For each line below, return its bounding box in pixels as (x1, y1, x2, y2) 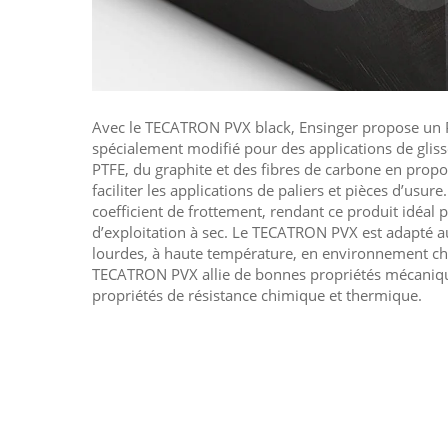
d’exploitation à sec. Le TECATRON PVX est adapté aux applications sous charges (92, 221, 386, 242)
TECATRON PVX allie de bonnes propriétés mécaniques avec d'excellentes (92, 263, 202, 284)
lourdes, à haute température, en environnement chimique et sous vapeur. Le (92, 242, 432, 263)
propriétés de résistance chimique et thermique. (92, 284, 422, 305)
